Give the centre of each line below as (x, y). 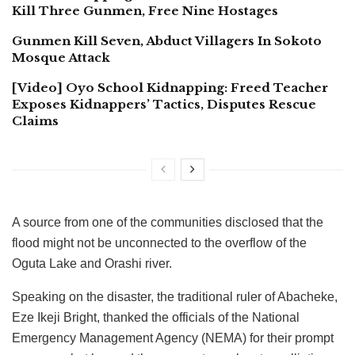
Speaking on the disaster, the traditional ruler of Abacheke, (175, 296)
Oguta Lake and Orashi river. (92, 263)
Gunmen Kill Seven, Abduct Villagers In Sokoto (167, 40)
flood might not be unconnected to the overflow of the (159, 242)
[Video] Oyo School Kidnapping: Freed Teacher (170, 87)
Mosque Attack (61, 57)
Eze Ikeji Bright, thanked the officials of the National (156, 317)
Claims (37, 120)
